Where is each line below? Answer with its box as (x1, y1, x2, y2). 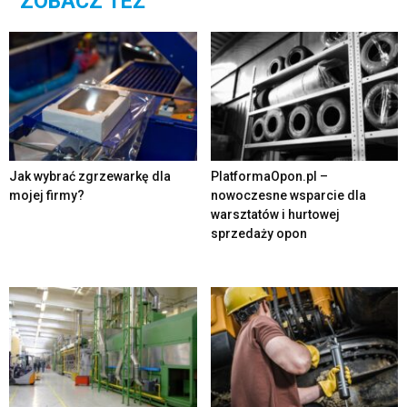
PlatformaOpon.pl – (210, 168, 328, 184)
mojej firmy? (9, 187, 84, 203)
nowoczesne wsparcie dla (210, 187, 366, 203)
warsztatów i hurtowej (210, 206, 340, 222)
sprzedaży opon (210, 225, 307, 241)
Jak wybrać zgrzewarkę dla (9, 168, 171, 184)
